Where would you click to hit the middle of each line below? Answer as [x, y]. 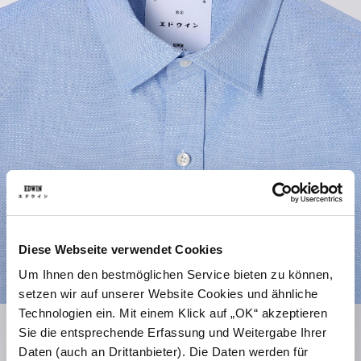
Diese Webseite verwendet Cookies [120, 249]
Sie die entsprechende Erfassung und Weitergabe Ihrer [172, 332]
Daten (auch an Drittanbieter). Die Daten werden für [164, 352]
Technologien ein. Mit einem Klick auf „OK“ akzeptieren [173, 313]
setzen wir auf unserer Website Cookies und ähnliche [168, 294]
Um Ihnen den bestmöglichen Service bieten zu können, [176, 274]
